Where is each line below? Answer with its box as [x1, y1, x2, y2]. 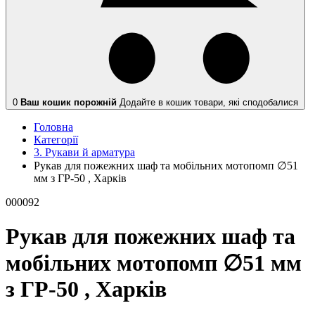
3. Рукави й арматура [34, 146, 135, 158]
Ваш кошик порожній [20, 96, 117, 108]
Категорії [34, 133, 78, 146]
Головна [34, 120, 73, 133]
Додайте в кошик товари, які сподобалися [117, 96, 298, 108]
